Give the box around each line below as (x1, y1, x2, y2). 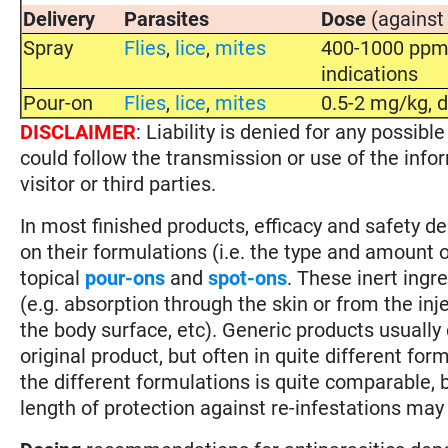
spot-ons (208, 265, 288, 290)
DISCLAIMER (20, 119, 137, 144)
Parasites (124, 6, 210, 31)
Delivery (23, 6, 96, 31)
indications (321, 61, 419, 86)
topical (20, 265, 86, 290)
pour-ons (85, 265, 166, 290)
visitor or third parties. (20, 171, 217, 196)
